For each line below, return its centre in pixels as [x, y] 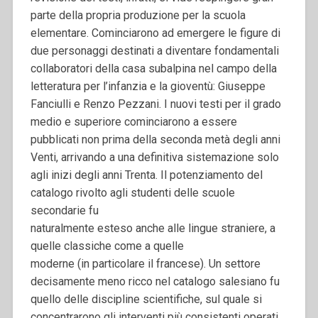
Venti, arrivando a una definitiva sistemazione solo [154, 157]
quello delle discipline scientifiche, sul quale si [146, 299]
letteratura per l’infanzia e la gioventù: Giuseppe [148, 86]
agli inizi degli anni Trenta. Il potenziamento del [146, 175]
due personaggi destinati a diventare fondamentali [154, 50]
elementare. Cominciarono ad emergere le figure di [155, 33]
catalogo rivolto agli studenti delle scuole [132, 192]
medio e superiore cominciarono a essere [133, 121]
